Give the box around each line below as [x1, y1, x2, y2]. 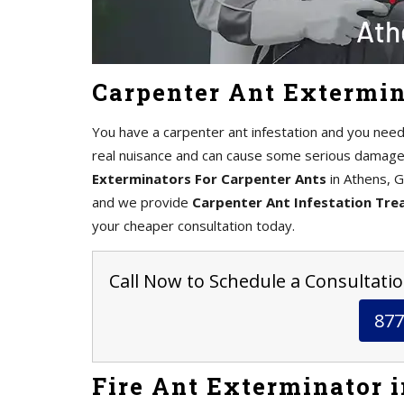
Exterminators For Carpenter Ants [92, 170, 326, 188]
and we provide [92, 193, 192, 211]
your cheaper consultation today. [92, 216, 295, 234]
